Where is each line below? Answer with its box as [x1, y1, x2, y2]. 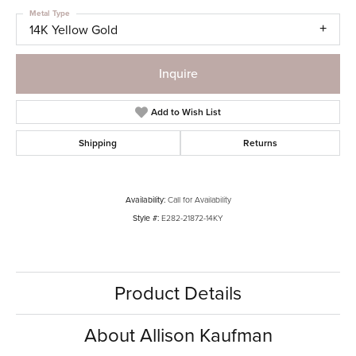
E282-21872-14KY [161, 211, 223, 224]
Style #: [133, 211, 159, 224]
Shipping [79, 135, 118, 150]
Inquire [158, 64, 198, 83]
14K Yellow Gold [29, 21, 118, 40]
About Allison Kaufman [83, 320, 273, 350]
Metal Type [29, 7, 70, 20]
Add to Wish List [151, 104, 222, 119]
